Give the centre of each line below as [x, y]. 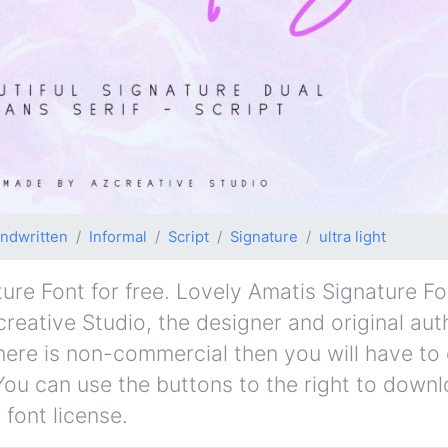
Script [188, 237]
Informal [118, 237]
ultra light [352, 237]
